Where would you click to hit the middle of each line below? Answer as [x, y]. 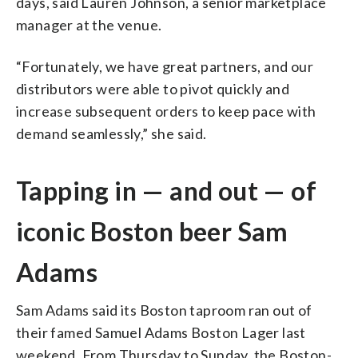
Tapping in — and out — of [166, 190]
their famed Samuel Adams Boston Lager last [161, 332]
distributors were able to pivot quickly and [153, 88]
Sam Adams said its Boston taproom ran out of [164, 310]
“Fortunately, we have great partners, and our [165, 66]
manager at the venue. [89, 24]
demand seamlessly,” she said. [111, 133]
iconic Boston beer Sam [152, 231]
